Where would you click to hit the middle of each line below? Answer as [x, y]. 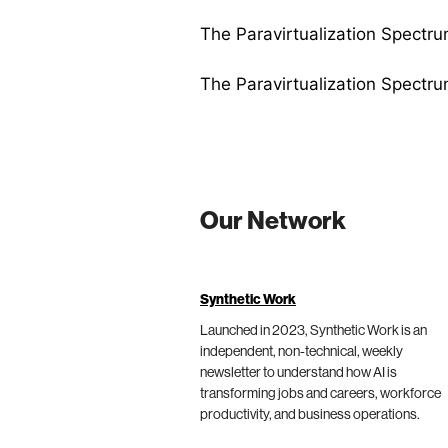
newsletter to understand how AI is [298, 372]
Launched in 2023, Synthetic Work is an [313, 330]
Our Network [273, 221]
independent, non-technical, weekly [301, 351]
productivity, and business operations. [310, 414]
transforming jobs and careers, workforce [320, 393]
